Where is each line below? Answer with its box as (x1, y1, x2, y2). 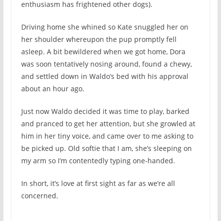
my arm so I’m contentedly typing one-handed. (21, 156, 175, 165)
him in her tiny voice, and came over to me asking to (21, 131, 193, 141)
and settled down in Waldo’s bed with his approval (21, 72, 188, 81)
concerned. (21, 191, 58, 200)
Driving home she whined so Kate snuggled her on (21, 22, 188, 32)
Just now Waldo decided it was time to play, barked (21, 107, 189, 116)
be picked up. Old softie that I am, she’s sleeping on (21, 144, 192, 153)
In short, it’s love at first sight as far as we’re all (21, 179, 175, 188)
